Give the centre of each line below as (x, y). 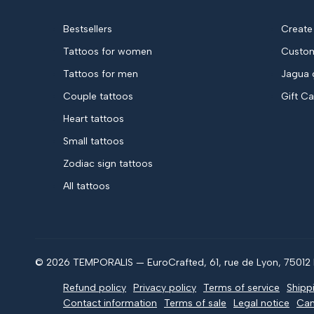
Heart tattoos (94, 119)
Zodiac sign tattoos (108, 164)
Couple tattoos (98, 97)
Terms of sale (195, 303)
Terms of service (241, 288)
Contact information (110, 303)
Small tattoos (94, 142)
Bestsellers (88, 29)
